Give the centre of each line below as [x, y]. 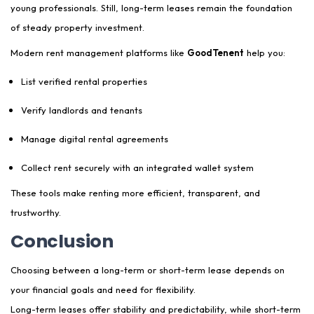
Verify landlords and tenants [82, 110]
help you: [265, 53]
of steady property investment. [77, 28]
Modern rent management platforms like [99, 53]
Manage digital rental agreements [95, 139]
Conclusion [62, 241]
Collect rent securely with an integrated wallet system [137, 168]
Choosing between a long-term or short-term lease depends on [148, 270]
